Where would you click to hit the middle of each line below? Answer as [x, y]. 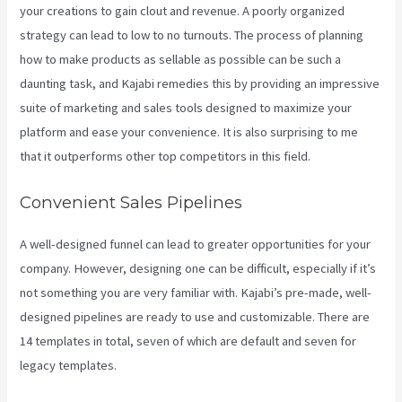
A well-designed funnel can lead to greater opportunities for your [196, 244]
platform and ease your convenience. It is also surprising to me [189, 132]
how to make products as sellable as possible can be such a [181, 60]
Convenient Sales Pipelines [131, 202]
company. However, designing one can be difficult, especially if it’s [198, 268]
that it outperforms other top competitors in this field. [166, 157]
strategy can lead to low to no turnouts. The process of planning [192, 35]
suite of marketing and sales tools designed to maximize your [186, 108]
